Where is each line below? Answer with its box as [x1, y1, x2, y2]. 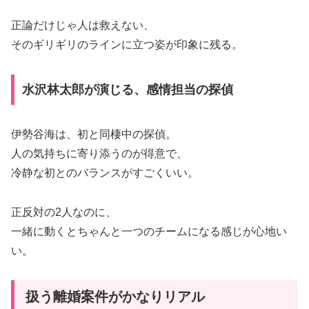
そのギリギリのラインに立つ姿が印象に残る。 [11, 39, 243, 51]
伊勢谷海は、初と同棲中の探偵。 [11, 128, 177, 140]
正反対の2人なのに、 [11, 206, 117, 218]
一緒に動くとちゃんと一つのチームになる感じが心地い [11, 225, 287, 237]
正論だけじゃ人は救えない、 [11, 19, 154, 32]
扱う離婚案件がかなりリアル [26, 289, 205, 305]
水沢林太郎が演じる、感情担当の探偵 [21, 82, 233, 97]
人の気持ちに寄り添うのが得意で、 [11, 147, 188, 159]
